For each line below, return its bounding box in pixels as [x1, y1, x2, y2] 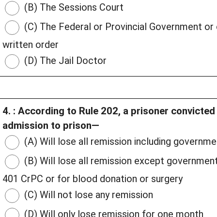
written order [2, 39, 59, 51]
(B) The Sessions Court [22, 1, 124, 14]
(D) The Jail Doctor [22, 55, 107, 67]
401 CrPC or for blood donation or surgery [2, 173, 183, 185]
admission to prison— [2, 120, 99, 132]
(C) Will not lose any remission [22, 189, 153, 201]
